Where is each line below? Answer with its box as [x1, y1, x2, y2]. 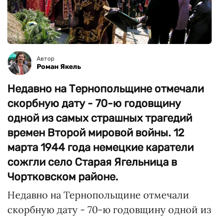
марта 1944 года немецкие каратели [7, 141, 194, 154]
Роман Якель [37, 63, 81, 71]
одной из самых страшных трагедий [7, 111, 192, 125]
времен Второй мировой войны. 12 [7, 126, 184, 139]
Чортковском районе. [7, 170, 118, 183]
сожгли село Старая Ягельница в [7, 155, 177, 169]
